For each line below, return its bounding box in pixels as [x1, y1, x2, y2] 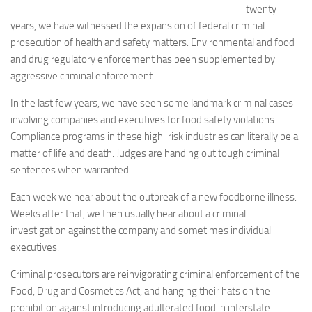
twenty [246, 3, 276, 15]
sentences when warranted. [10, 164, 131, 176]
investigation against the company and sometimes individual [10, 224, 271, 237]
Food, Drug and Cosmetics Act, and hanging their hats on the [10, 285, 270, 297]
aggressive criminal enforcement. [10, 70, 155, 82]
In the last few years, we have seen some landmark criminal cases [10, 97, 293, 109]
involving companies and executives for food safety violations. [10, 114, 276, 126]
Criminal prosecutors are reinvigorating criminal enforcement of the [10, 268, 300, 281]
